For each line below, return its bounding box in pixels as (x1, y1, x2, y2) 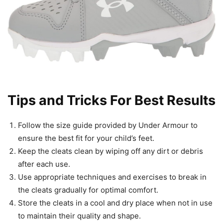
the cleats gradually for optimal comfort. (18, 185, 158, 195)
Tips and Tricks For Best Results (7, 92, 216, 109)
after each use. (18, 159, 70, 169)
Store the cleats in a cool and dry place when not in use (18, 198, 213, 208)
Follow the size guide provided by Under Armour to (18, 120, 198, 130)
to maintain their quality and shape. (18, 211, 141, 221)
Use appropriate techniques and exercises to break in (18, 172, 207, 182)
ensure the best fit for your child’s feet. (18, 133, 154, 143)
